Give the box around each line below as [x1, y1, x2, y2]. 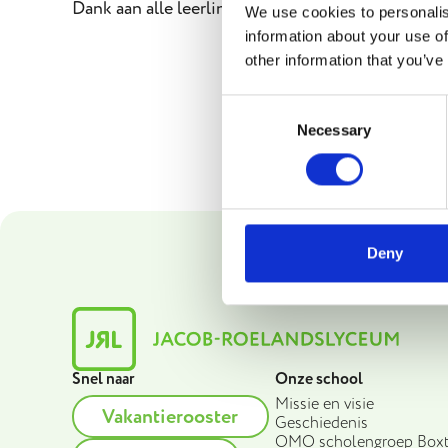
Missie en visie [274, 394, 374, 414]
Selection [221, 121, 282, 139]
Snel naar [72, 369, 135, 389]
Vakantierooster [102, 404, 239, 430]
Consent [221, 97, 277, 115]
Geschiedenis [274, 413, 368, 433]
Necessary [297, 121, 371, 139]
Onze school [274, 369, 363, 389]
